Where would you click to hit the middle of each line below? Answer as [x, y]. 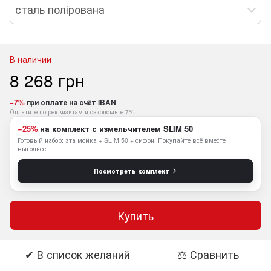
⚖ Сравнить [208, 254]
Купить [135, 215]
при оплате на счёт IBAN [70, 102]
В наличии [31, 59]
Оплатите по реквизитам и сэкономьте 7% [72, 112]
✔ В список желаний [77, 254]
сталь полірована [60, 9]
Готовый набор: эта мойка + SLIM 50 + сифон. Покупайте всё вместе [122, 140]
